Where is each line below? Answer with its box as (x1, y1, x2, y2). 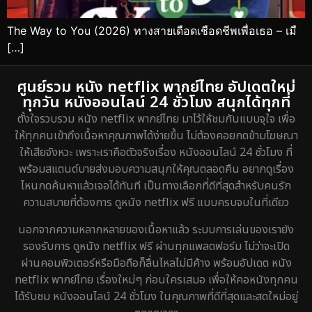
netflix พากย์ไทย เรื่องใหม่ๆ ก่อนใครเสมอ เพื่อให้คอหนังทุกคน (14, 271, 298, 288)
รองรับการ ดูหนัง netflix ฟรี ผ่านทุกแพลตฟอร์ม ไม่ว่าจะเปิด (22, 237, 290, 255)
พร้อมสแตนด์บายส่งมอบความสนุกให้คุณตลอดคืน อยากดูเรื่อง (18, 161, 294, 178)
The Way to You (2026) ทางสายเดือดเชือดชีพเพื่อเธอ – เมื (7, 24, 297, 38)
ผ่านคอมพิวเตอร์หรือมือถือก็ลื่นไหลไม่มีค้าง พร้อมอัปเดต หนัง (20, 254, 292, 272)
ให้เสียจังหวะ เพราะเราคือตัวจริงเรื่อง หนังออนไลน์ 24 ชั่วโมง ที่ (19, 144, 292, 162)
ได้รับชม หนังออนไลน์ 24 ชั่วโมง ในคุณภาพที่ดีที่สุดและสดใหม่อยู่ (14, 288, 298, 305)
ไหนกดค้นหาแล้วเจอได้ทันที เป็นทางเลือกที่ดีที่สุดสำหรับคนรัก (21, 178, 291, 195)
